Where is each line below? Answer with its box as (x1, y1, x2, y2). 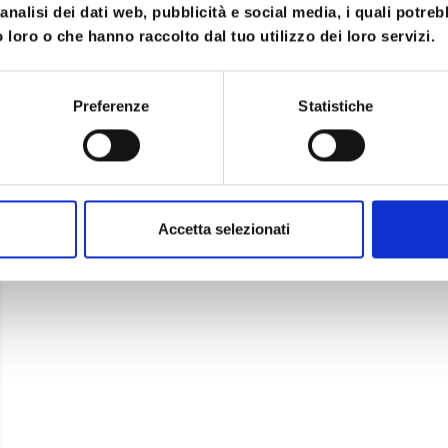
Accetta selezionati (158, 220, 290, 238)
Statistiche (298, 97, 374, 115)
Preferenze (72, 97, 150, 115)
